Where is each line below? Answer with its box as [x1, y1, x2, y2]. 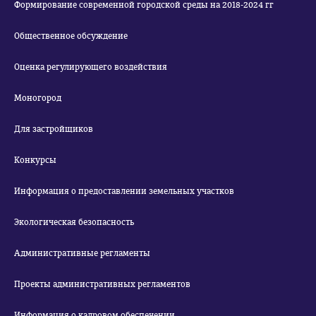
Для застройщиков [14, 124, 93, 134]
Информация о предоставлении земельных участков [14, 186, 234, 196]
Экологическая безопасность [14, 217, 134, 227]
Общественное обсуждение [14, 31, 128, 41]
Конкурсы [14, 155, 56, 165]
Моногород [14, 93, 61, 103]
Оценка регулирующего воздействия [14, 62, 167, 72]
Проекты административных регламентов [14, 279, 190, 289]
